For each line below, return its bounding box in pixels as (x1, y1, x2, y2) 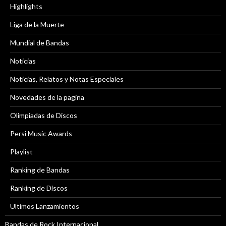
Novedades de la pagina (10, 92, 84, 101)
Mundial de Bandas (10, 38, 69, 47)
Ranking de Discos (10, 183, 68, 192)
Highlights (10, 2, 42, 11)
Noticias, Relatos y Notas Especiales (10, 74, 124, 83)
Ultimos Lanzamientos (10, 201, 79, 210)
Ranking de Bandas (10, 165, 70, 174)
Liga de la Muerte (10, 20, 64, 29)
